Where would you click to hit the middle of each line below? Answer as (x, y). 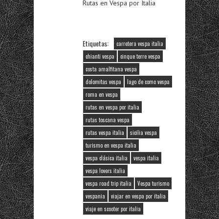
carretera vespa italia (140, 44)
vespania (95, 196)
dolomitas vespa (103, 82)
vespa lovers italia (105, 171)
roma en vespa (102, 94)
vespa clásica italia (107, 158)
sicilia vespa (143, 132)
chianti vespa (100, 56)
